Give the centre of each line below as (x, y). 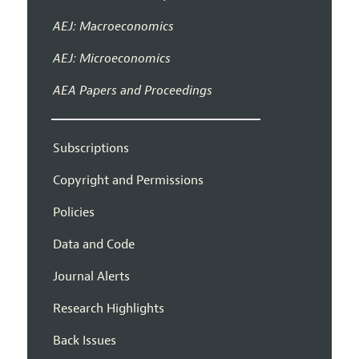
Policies (73, 212)
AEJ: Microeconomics (111, 58)
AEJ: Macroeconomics (113, 26)
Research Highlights (108, 308)
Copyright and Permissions (128, 180)
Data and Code (93, 244)
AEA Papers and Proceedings (132, 90)
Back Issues (84, 340)
